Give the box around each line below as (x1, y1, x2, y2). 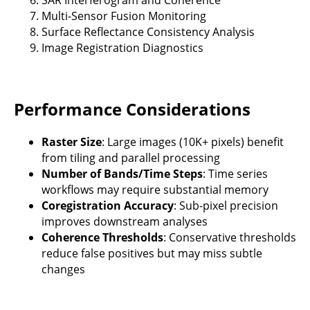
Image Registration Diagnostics (42, 39, 203, 55)
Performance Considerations (14, 97, 250, 120)
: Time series (203, 165, 268, 181)
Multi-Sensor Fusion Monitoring (42, 8, 206, 24)
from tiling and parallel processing (42, 149, 220, 165)
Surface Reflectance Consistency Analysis (42, 24, 255, 39)
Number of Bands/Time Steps (42, 165, 203, 181)
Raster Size (42, 134, 102, 149)
